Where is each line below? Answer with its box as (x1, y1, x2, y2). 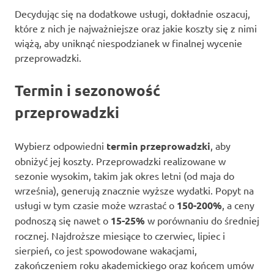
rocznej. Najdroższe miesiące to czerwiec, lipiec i (15, 229, 225, 242)
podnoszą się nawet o (15, 213, 111, 226)
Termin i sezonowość (15, 80, 160, 100)
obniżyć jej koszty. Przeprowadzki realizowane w (15, 154, 226, 167)
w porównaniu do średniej (145, 213, 259, 226)
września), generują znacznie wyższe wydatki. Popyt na (15, 183, 254, 196)
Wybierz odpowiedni (15, 139, 106, 152)
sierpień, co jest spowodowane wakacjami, (15, 243, 197, 256)
